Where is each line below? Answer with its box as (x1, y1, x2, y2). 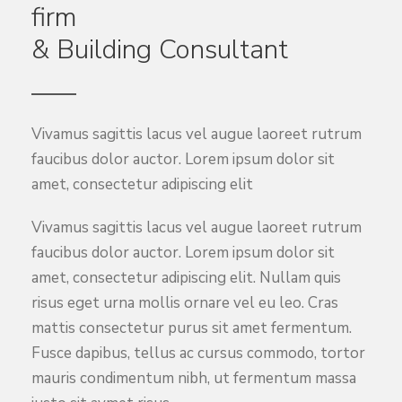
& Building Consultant (31, 31, 288, 68)
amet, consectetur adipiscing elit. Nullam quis (31, 267, 341, 288)
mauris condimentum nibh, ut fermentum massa (31, 368, 356, 389)
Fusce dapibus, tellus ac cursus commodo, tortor (31, 343, 365, 363)
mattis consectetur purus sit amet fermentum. (31, 318, 352, 338)
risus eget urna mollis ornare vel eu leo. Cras (31, 293, 338, 313)
